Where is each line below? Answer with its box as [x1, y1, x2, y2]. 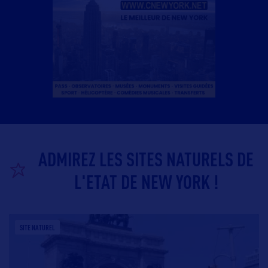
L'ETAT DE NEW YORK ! [74, 170, 218, 193]
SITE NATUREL [20, 223, 55, 232]
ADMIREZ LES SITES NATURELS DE [38, 148, 254, 170]
